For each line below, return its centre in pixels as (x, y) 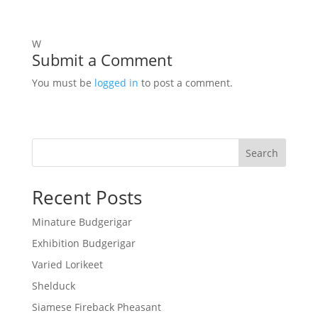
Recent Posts (87, 197)
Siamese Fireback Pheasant (96, 307)
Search (262, 153)
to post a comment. (185, 83)
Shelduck (53, 286)
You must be (63, 83)
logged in (116, 83)
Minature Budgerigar (82, 222)
